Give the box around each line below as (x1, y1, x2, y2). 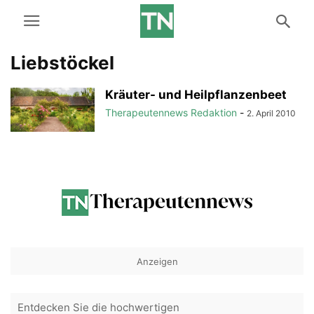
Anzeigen (136, 256, 178, 267)
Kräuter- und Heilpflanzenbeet (105, 88, 287, 102)
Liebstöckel (11, 52, 114, 74)
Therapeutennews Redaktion (105, 107, 237, 118)
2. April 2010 (247, 108, 296, 118)
